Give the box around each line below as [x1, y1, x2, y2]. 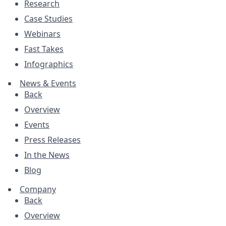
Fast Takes [24, 43, 64, 54]
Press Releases [24, 134, 81, 145]
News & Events [20, 78, 76, 89]
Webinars [24, 28, 61, 39]
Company [20, 184, 56, 195]
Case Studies [24, 13, 73, 24]
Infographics [24, 59, 73, 70]
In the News [24, 149, 70, 160]
